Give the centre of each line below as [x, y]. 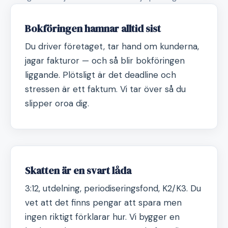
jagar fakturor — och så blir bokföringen [105, 61]
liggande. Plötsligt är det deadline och [101, 75]
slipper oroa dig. [57, 103]
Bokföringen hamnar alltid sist [93, 28]
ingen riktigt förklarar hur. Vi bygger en [102, 217]
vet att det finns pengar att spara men [103, 203]
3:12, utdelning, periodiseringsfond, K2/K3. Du [113, 188]
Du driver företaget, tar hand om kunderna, [112, 46]
